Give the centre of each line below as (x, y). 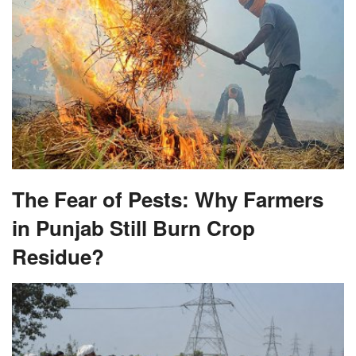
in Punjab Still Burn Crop (133, 228)
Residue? (58, 257)
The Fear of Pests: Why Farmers (168, 199)
